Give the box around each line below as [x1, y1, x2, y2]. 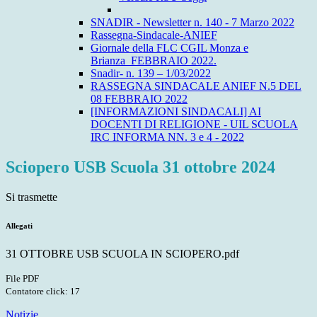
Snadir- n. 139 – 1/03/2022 [91, 67, 211, 80]
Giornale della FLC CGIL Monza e [91, 42, 248, 54]
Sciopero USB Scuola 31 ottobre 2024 [6, 158, 275, 177]
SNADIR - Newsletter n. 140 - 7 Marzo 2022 [91, 16, 294, 29]
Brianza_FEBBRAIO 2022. [91, 54, 217, 67]
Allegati [6, 221, 33, 231]
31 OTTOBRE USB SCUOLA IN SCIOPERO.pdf [6, 248, 239, 260]
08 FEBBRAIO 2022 [91, 93, 188, 105]
